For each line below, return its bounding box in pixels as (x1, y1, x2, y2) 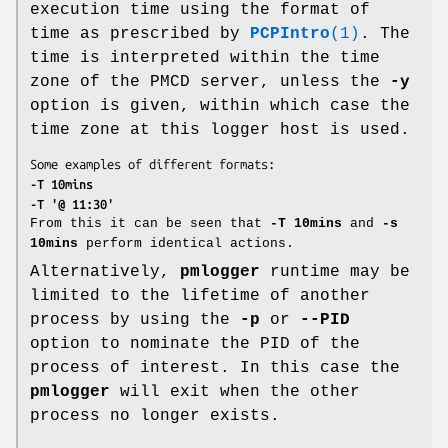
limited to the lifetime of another (30, 286, 370, 305)
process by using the (30, 310, 240, 329)
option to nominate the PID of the (30, 334, 360, 353)
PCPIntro (250, 24, 330, 43)
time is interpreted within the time (30, 48, 380, 67)
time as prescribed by (30, 24, 250, 43)
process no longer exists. (30, 406, 280, 425)
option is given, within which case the (30, 96, 410, 115)
